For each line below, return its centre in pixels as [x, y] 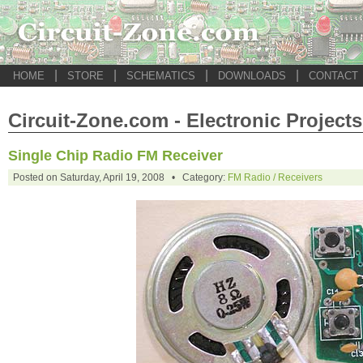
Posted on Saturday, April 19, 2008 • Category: [120, 177]
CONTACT [333, 76]
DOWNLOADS [252, 76]
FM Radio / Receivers [275, 177]
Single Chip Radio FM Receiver [115, 156]
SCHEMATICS [161, 76]
